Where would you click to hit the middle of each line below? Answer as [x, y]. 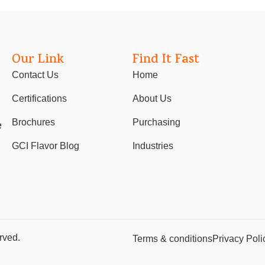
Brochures [34, 122]
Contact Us [35, 75]
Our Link [38, 61]
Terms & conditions [172, 238]
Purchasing [156, 122]
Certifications [40, 99]
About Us [152, 99]
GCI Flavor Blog [46, 146]
